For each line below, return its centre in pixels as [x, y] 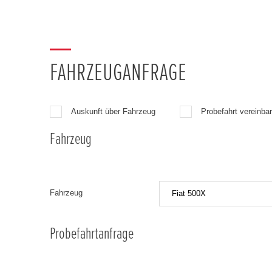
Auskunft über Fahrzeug [113, 111]
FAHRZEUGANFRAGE [118, 73]
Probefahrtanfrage [92, 233]
